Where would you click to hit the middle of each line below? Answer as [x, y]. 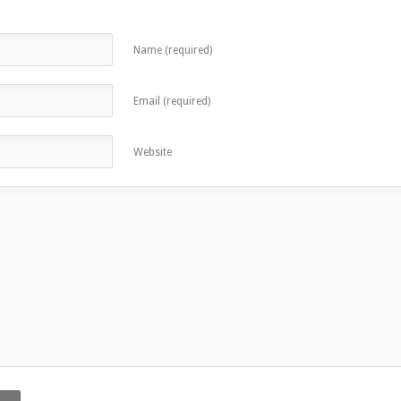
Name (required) [173, 50]
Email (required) [172, 101]
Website [153, 152]
